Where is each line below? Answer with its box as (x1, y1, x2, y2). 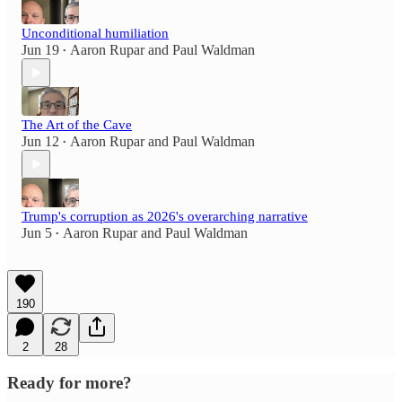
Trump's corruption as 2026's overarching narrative (22, 209, 308, 224)
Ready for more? (7, 373, 132, 393)
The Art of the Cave (22, 118, 132, 133)
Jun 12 (22, 134, 59, 150)
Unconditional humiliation (22, 26, 169, 41)
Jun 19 (22, 42, 59, 58)
